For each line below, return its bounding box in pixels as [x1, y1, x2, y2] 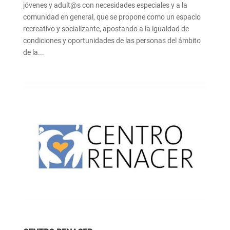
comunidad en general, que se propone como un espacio [23, 12, 201, 21]
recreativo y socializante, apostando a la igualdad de [23, 24, 189, 33]
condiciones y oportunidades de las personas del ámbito [23, 36, 201, 45]
